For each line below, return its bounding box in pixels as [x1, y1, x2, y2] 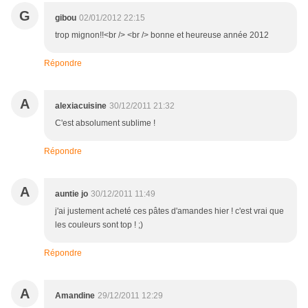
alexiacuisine [55, 101, 107, 111]
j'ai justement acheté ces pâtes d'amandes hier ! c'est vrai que [55, 206, 284, 217]
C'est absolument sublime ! [55, 118, 155, 129]
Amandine [55, 291, 95, 301]
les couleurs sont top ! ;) [55, 220, 143, 230]
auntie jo [55, 189, 88, 199]
